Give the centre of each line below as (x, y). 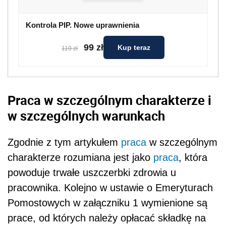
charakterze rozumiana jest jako (80, 157)
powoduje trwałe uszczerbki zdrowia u (92, 172)
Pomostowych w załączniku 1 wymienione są (107, 203)
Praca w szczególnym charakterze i (109, 100)
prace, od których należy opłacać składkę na (107, 218)
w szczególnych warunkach (86, 116)
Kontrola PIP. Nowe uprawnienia (82, 25)
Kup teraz (134, 48)
